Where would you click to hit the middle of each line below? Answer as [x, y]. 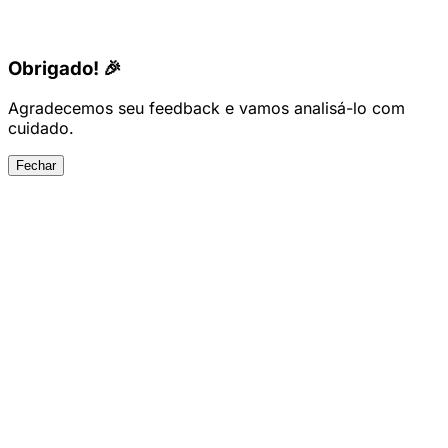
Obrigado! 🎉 [65, 68]
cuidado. [41, 128]
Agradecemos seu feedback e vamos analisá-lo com [206, 108]
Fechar [36, 166]
